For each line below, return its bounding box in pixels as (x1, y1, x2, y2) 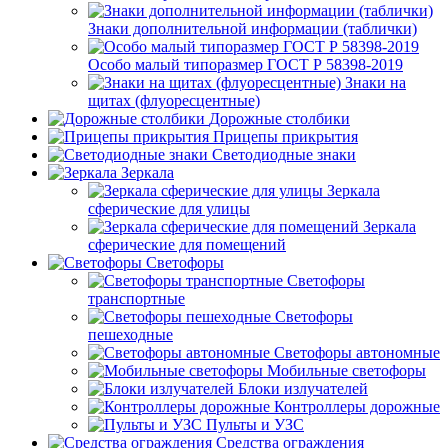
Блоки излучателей (238, 380, 368, 397)
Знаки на (345, 74, 406, 91)
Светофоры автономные (274, 344, 440, 361)
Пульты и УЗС (206, 416, 304, 433)
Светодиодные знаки (212, 146, 356, 163)
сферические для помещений (88, 236, 286, 253)
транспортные (88, 290, 185, 307)
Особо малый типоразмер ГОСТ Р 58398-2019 (88, 56, 403, 73)
